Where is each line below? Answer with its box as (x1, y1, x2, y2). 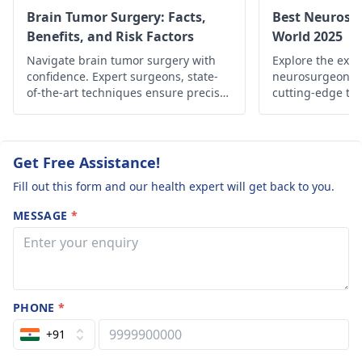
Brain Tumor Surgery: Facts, (27, 8, 206, 26)
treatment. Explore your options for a (27, 101, 227, 116)
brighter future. (27, 117, 112, 133)
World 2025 (272, 27, 343, 45)
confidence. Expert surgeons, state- (27, 69, 218, 84)
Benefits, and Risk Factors (27, 27, 194, 45)
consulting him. (240, 5, 338, 23)
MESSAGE (13, 208, 71, 223)
